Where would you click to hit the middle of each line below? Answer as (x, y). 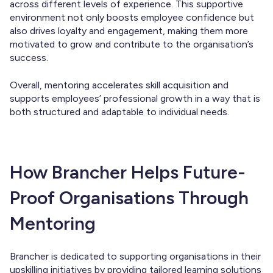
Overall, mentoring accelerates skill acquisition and (119, 85)
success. (29, 58)
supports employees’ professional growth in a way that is (135, 98)
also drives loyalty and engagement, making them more (129, 31)
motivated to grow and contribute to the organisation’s (132, 44)
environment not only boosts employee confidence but (132, 18)
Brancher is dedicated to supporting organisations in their (135, 256)
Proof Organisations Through (129, 197)
